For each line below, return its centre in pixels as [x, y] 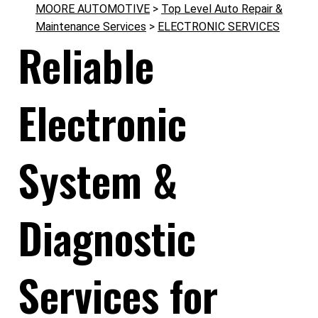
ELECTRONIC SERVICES [219, 27]
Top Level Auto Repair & [222, 9]
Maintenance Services [91, 27]
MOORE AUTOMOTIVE [93, 9]
